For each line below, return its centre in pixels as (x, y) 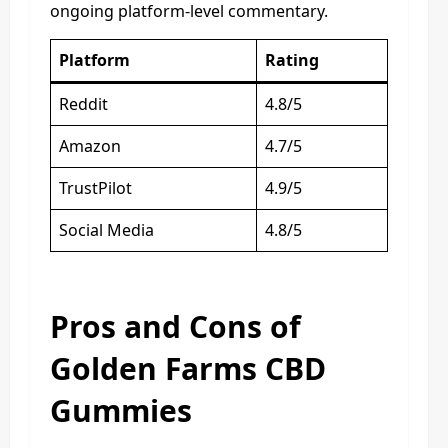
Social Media (106, 229)
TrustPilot (95, 187)
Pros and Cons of (175, 326)
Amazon (90, 145)
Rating (292, 59)
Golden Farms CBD (188, 368)
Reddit (83, 103)
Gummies (121, 410)
